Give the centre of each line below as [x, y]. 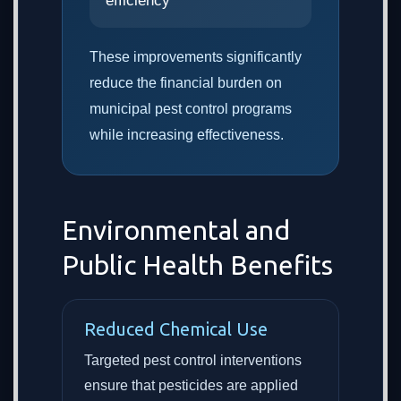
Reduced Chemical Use [176, 329]
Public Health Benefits [197, 265]
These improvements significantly [196, 57]
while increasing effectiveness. [187, 135]
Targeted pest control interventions [193, 360]
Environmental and [176, 230]
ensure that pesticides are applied [191, 385]
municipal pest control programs [191, 109]
